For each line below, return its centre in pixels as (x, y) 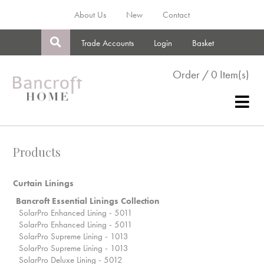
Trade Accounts (108, 43)
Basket (203, 43)
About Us (90, 15)
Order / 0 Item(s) (211, 75)
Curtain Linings (43, 184)
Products (37, 152)
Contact (176, 15)
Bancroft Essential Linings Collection (88, 201)
